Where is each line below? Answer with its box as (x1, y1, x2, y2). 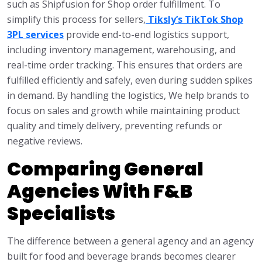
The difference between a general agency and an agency (7, 235, 254, 248)
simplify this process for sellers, (7, 13, 146, 26)
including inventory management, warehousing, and (7, 43, 236, 57)
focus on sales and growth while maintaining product (7, 104, 240, 118)
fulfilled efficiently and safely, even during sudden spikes (7, 74, 253, 87)
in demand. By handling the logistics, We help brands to (7, 89, 249, 102)
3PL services (7, 28, 64, 42)
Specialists (7, 200, 115, 227)
